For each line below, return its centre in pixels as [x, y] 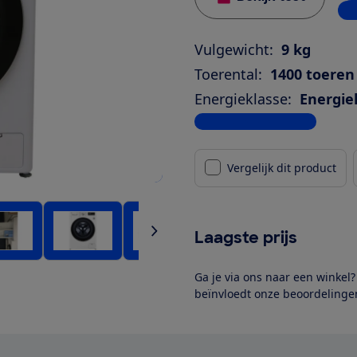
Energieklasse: [243, 98]
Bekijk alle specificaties [255, 121]
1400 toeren [312, 74]
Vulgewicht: [234, 49]
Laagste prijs [246, 237]
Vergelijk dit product [282, 167]
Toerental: [228, 74]
